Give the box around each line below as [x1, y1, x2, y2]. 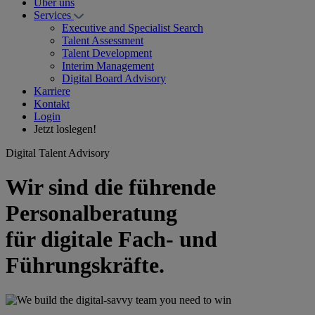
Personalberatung [6, 200, 183, 226]
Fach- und [118, 226, 223, 252]
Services [34, 9, 74, 21]
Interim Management [62, 60, 154, 72]
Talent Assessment [62, 34, 143, 46]
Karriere [34, 85, 70, 97]
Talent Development [62, 47, 152, 59]
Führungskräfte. [6, 252, 165, 278]
